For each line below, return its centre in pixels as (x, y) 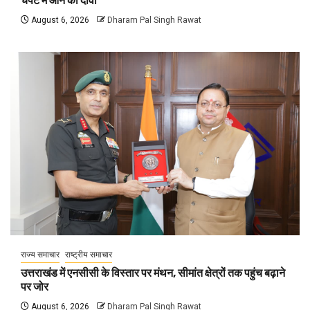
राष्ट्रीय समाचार (89, 255)
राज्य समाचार (40, 255)
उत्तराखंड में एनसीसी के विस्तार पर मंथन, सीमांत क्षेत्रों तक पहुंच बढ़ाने (153, 273)
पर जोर (35, 287)
